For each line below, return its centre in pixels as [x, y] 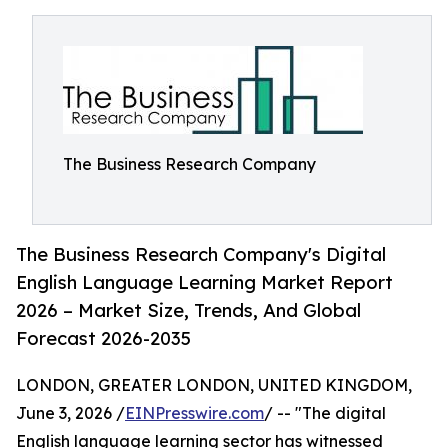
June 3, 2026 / [70, 413]
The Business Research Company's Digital [201, 254]
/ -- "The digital [325, 413]
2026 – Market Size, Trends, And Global [188, 310]
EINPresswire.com [194, 413]
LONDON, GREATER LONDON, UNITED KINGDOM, [214, 385]
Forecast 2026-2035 [103, 338]
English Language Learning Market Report [204, 282]
